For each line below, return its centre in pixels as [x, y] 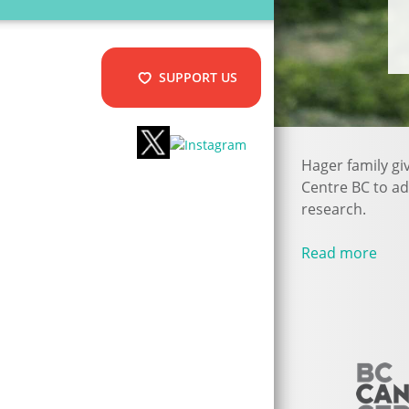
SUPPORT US [199, 77]
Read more [339, 253]
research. [334, 210]
